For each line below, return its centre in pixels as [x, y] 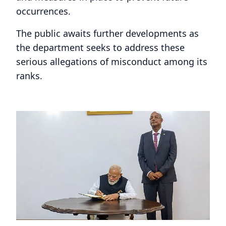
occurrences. [43, 11]
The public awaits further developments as [107, 33]
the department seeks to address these [100, 47]
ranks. [29, 75]
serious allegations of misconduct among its [112, 61]
